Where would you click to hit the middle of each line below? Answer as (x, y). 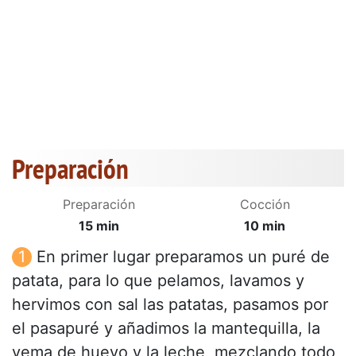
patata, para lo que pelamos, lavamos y (158, 281)
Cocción (265, 205)
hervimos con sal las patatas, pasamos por (170, 305)
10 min (265, 226)
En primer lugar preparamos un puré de (183, 257)
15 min (99, 226)
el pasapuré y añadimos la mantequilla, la (166, 329)
